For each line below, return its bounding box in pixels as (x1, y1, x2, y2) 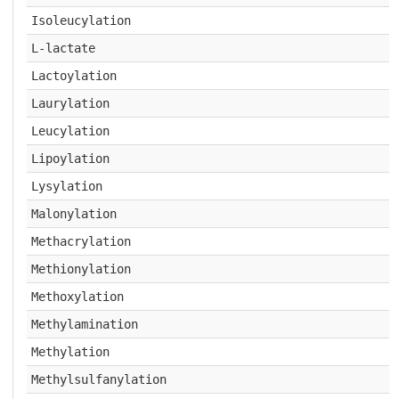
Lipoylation (30, 151, 110, 166)
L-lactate (30, 41, 95, 55)
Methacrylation (30, 234, 131, 248)
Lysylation (30, 179, 102, 193)
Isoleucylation (30, 13, 131, 28)
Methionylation (30, 262, 131, 276)
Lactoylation (30, 69, 117, 83)
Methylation (30, 345, 110, 359)
